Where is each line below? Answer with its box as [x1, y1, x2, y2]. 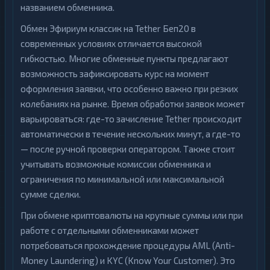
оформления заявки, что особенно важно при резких [20, 83, 238, 94]
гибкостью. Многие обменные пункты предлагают [20, 53, 228, 64]
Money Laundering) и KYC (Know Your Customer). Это [20, 255, 235, 266]
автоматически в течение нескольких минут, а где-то [20, 128, 240, 139]
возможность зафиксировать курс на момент [20, 68, 209, 79]
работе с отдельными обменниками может [20, 225, 199, 236]
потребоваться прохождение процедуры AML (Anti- [20, 240, 235, 251]
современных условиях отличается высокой [20, 38, 202, 49]
